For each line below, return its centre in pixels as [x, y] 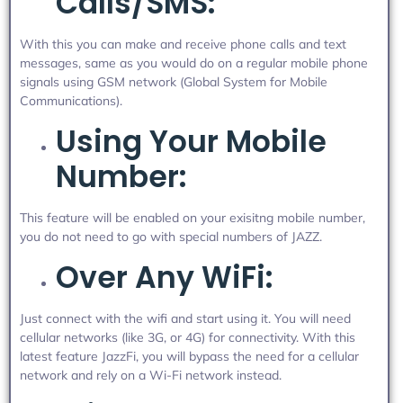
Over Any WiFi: [165, 277]
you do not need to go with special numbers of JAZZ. [171, 236]
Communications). [71, 100]
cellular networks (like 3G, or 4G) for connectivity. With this [188, 337]
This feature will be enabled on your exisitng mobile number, [193, 217]
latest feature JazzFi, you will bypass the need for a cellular [189, 356]
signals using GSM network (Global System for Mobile [174, 81]
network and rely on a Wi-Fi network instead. [151, 375]
